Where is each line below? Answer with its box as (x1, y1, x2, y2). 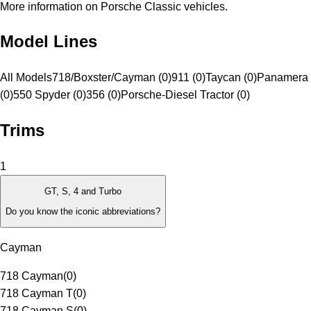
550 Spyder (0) (13, 89, 86, 101)
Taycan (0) (205, 72, 257, 84)
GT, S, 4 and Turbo (44, 186, 121, 197)
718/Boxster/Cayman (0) (52, 72, 171, 84)
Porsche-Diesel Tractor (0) (121, 89, 250, 101)
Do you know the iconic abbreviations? (6, 205, 160, 217)
